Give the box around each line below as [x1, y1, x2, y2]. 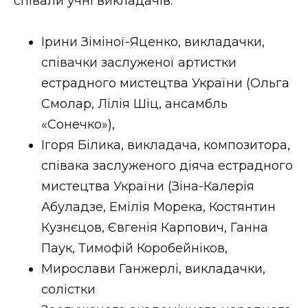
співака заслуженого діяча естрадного [41, 158, 293, 174]
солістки [41, 282, 96, 298]
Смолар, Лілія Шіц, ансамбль [41, 96, 228, 112]
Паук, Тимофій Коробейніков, [41, 241, 228, 256]
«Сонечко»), [41, 117, 115, 133]
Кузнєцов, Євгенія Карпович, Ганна [41, 220, 268, 236]
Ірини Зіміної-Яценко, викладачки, [41, 34, 265, 50]
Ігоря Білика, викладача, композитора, [41, 137, 290, 153]
